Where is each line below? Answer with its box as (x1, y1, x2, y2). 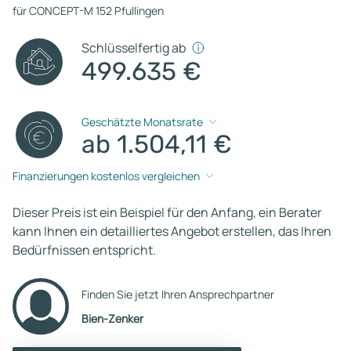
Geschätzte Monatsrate (81, 114, 204, 130)
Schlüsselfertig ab (81, 38, 186, 56)
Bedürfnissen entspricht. (13, 241, 156, 259)
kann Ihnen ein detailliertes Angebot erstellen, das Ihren (13, 222, 331, 240)
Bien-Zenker (81, 310, 143, 326)
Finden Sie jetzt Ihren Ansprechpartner (81, 286, 274, 302)
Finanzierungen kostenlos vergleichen (13, 168, 200, 184)
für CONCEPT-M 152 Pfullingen (13, 2, 164, 18)
